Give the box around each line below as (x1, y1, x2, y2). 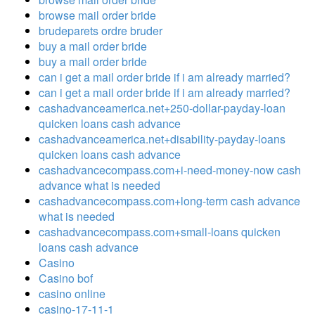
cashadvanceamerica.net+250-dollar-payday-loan (39, 99, 285, 116)
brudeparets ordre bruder (39, 22, 162, 39)
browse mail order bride (39, 6, 156, 23)
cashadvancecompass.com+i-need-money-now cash (39, 161, 301, 178)
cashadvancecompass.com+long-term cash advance (39, 192, 300, 209)
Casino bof (39, 269, 93, 286)
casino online (39, 285, 105, 302)
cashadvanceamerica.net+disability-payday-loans (39, 130, 285, 147)
